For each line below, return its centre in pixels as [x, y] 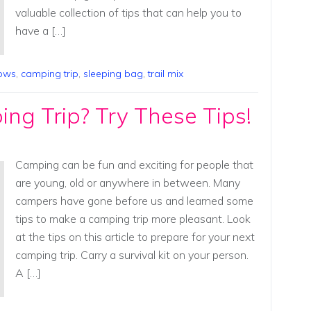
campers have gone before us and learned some [134, 201]
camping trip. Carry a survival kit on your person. [132, 255]
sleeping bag [113, 74]
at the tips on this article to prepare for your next [135, 237]
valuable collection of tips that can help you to [128, 12]
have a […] [40, 30]
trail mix [166, 74]
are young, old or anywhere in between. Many [127, 183]
